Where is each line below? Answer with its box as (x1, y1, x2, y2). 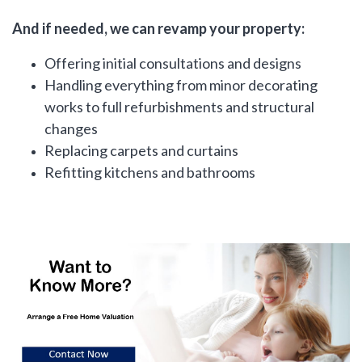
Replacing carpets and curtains (44, 141, 238, 159)
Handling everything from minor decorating (44, 75, 318, 94)
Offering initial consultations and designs (44, 53, 301, 72)
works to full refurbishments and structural (44, 97, 314, 116)
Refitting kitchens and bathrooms (44, 162, 255, 181)
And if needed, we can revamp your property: (12, 19, 305, 37)
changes (44, 119, 98, 137)
